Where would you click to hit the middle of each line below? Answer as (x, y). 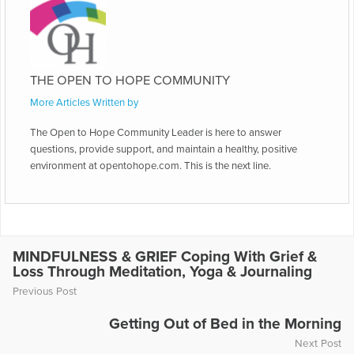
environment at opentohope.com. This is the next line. (151, 166)
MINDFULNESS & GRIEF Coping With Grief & (165, 257)
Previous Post (45, 291)
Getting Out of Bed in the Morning (225, 323)
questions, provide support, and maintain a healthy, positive (164, 149)
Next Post (318, 343)
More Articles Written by (84, 103)
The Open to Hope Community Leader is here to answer (156, 132)
